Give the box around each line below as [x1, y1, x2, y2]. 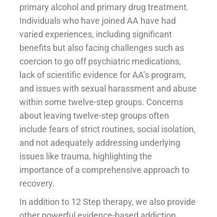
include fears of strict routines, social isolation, [19, 124, 196, 134]
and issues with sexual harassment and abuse [19, 83, 197, 93]
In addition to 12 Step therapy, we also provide [19, 196, 196, 207]
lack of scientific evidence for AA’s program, [19, 69, 186, 80]
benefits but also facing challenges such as [19, 42, 184, 53]
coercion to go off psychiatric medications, [19, 56, 181, 66]
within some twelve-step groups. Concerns [19, 96, 183, 107]
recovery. [19, 178, 55, 188]
